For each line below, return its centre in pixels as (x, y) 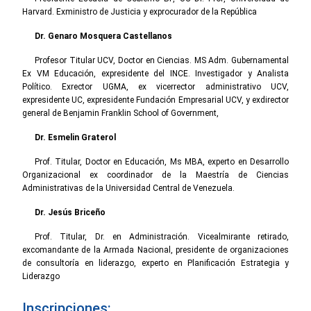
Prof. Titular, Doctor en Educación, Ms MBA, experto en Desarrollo (162, 161)
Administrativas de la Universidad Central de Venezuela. (128, 188)
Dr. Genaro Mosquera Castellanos (103, 36)
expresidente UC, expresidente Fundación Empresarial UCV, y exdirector (155, 100)
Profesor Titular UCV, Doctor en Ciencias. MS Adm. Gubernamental (162, 60)
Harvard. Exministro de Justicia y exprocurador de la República (140, 11)
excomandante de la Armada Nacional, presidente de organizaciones (155, 250)
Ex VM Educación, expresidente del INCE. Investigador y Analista (155, 73)
